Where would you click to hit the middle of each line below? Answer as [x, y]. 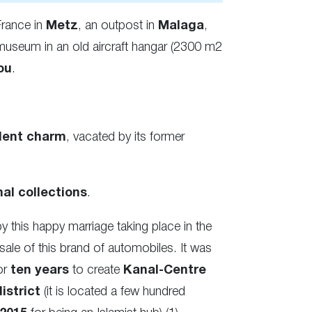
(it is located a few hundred [113, 291]
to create [96, 270]
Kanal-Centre [165, 270]
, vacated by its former [125, 137]
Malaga [181, 26]
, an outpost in [118, 25]
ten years [40, 270]
